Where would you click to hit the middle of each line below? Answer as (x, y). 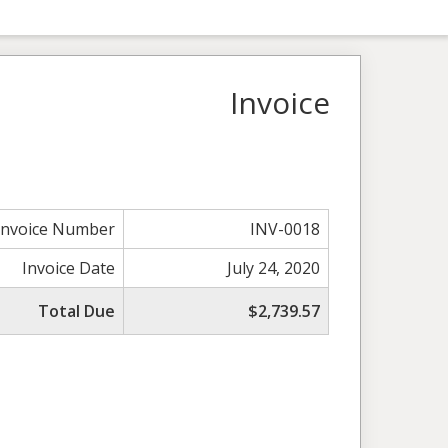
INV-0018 (285, 229)
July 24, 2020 (274, 268)
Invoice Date (69, 268)
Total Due (77, 311)
